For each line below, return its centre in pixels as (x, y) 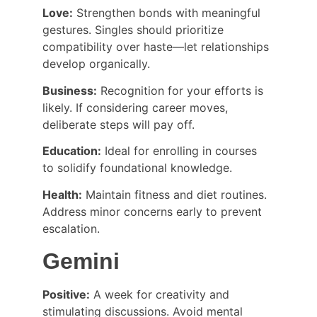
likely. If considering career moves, (137, 107)
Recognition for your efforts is (182, 90)
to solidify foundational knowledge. (137, 168)
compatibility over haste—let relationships (157, 47)
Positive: (66, 294)
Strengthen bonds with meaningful (168, 13)
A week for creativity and (161, 294)
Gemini (81, 261)
